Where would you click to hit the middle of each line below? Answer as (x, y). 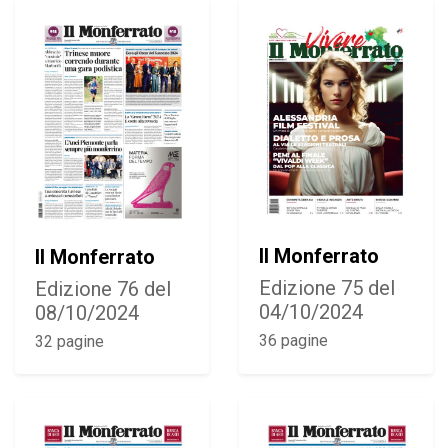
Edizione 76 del (103, 288)
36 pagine (293, 341)
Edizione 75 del (327, 288)
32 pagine (69, 341)
